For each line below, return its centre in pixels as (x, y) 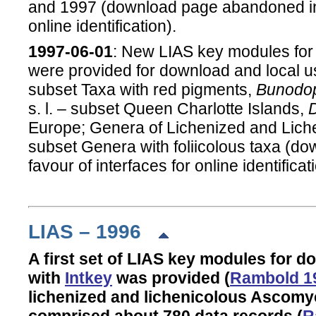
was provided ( (171, 278)
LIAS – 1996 (93, 231)
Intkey (89, 278)
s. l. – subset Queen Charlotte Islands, (168, 109)
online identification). (102, 26)
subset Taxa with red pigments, (142, 90)
